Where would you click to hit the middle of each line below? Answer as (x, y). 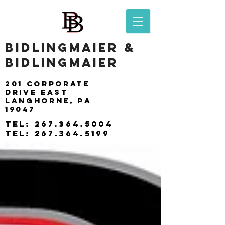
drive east (37, 92)
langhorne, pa (48, 101)
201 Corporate (47, 84)
